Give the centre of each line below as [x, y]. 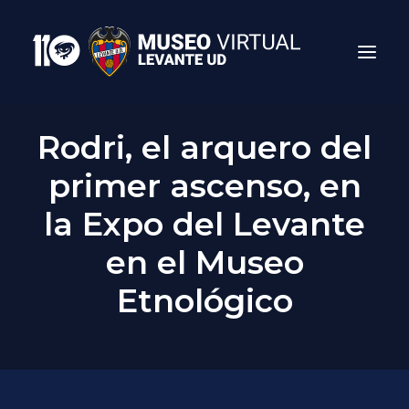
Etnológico [204, 301]
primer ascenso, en [204, 186]
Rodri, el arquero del [204, 147]
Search [204, 326]
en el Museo [204, 262]
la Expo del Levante [204, 224]
